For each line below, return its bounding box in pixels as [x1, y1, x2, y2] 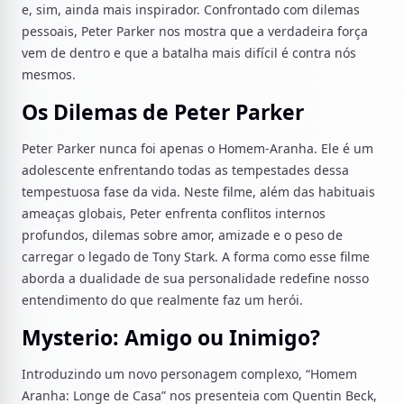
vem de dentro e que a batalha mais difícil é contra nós [22, 44, 356, 61]
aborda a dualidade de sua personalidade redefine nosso [22, 270, 369, 287]
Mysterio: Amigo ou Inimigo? [22, 323, 320, 352]
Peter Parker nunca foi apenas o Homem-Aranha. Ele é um [22, 140, 373, 157]
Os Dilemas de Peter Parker [22, 97, 304, 126]
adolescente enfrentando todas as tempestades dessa [22, 161, 349, 179]
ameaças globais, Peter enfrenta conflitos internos [22, 205, 326, 222]
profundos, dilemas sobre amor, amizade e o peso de [22, 226, 343, 243]
